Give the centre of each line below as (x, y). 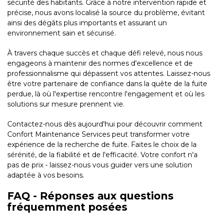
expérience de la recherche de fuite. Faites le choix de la (102, 145)
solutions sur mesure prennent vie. (66, 104)
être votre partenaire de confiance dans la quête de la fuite (107, 84)
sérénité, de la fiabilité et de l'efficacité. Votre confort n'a (102, 155)
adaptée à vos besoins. (46, 175)
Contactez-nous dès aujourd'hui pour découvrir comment (105, 124)
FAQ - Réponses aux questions (91, 196)
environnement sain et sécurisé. (62, 33)
